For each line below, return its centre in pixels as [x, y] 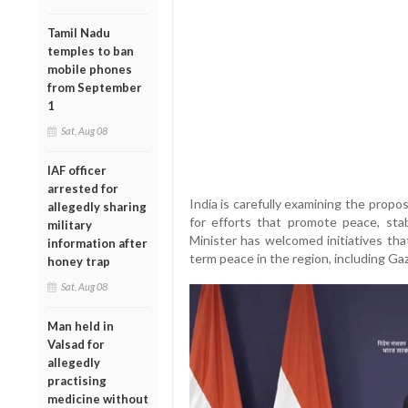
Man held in [81, 326]
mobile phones [90, 69]
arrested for [83, 188]
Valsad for [76, 344]
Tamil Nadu [79, 32]
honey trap [79, 261]
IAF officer [77, 170]
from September [95, 87]
